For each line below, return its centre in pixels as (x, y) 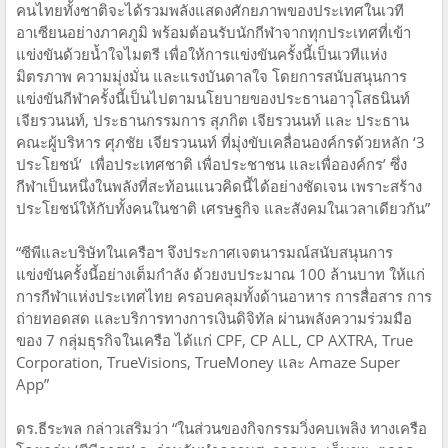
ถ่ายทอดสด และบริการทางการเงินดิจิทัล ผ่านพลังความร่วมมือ (214, 317)
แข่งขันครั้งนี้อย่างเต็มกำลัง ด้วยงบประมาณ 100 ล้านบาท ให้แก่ (220, 273)
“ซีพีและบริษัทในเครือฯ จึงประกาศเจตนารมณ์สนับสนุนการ (204, 251)
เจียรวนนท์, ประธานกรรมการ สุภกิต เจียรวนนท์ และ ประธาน (212, 119)
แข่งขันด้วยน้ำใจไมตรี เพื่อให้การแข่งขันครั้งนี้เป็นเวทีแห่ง (201, 53)
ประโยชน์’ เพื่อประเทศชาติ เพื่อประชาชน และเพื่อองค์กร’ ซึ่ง (211, 163)
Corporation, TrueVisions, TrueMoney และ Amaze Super (208, 361)
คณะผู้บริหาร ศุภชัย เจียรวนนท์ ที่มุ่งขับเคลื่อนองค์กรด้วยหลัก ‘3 (220, 141)
